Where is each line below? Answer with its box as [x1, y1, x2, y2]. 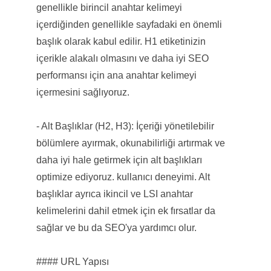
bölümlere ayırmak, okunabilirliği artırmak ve [36, 137, 225, 148]
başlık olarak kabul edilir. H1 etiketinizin [36, 36, 206, 47]
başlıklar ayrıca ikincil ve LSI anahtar [36, 188, 193, 199]
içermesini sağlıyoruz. [36, 87, 129, 97]
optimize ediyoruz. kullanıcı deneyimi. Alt [36, 171, 210, 182]
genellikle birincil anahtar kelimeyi [36, 2, 182, 13]
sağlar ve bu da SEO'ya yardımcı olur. [36, 222, 197, 233]
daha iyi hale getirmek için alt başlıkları [36, 154, 202, 165]
